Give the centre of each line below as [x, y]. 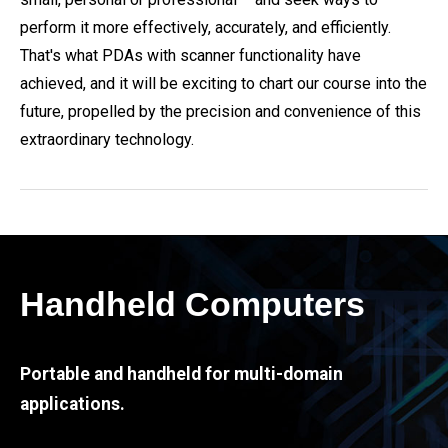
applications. [72, 404]
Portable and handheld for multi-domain [181, 374]
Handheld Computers [192, 304]
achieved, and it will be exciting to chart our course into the [223, 83]
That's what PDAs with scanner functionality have [190, 55]
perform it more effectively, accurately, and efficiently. [205, 27]
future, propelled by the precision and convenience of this [220, 111]
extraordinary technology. [107, 139]
